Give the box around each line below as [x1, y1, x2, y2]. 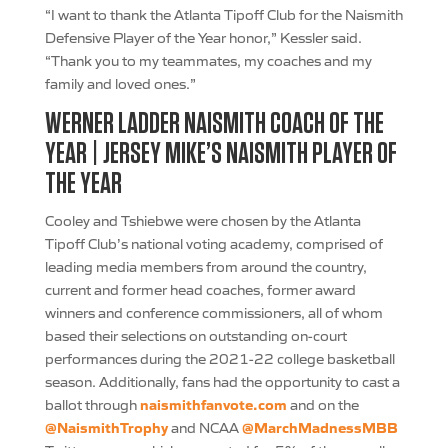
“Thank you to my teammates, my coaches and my [44, 51, 372, 69]
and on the [286, 395, 359, 413]
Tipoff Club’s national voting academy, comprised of [44, 234, 383, 252]
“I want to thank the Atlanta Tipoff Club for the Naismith [44, 5, 403, 23]
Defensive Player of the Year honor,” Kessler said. [44, 28, 362, 46]
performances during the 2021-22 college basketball [44, 349, 395, 367]
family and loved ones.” [44, 74, 196, 92]
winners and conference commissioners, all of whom [44, 303, 383, 321]
